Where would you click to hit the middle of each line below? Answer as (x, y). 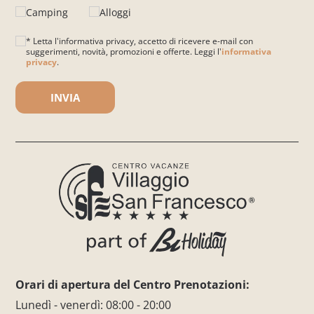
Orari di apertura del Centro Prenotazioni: (133, 285)
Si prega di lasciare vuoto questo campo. (110, 72)
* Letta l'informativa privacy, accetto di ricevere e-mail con (140, 41)
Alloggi (116, 12)
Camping (47, 12)
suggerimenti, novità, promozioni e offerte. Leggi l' (124, 52)
